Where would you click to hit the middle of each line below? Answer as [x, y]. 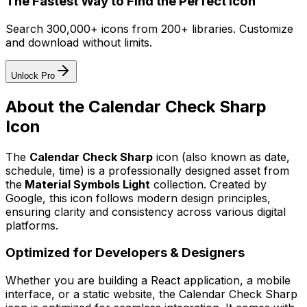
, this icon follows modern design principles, [157, 198]
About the [47, 106]
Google [24, 198]
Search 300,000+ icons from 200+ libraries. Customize [149, 28]
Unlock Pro [33, 75]
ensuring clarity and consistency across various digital [146, 211]
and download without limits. [79, 42]
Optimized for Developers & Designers [125, 253]
